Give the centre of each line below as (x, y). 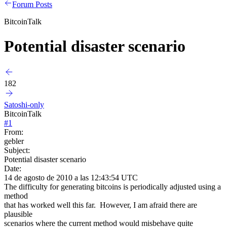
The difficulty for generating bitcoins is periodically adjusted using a (112, 186)
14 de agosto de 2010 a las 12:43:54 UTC (71, 177)
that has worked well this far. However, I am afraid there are (101, 205)
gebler (14, 141)
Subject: (17, 150)
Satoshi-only (24, 104)
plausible (18, 214)
